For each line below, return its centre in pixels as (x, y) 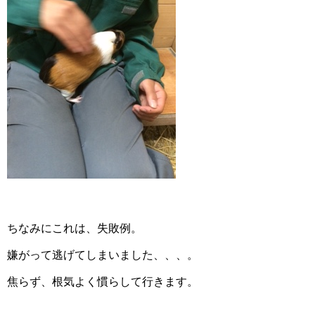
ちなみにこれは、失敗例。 (75, 228)
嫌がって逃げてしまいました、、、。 (103, 255)
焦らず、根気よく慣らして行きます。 (103, 282)
